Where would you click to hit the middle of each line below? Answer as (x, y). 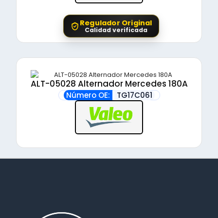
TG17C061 (134, 95)
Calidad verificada (116, 30)
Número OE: (88, 95)
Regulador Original (116, 23)
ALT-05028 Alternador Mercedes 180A (109, 84)
